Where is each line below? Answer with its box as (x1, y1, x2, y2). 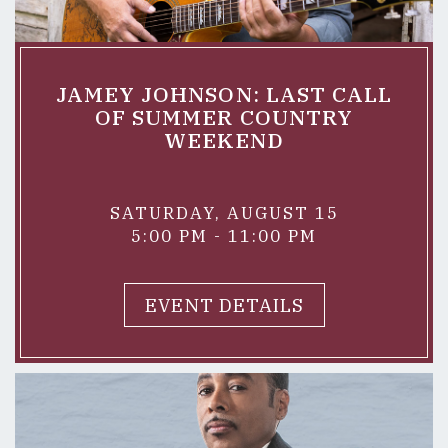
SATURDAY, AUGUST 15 (109, 202, 339, 224)
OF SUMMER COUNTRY (94, 103, 354, 131)
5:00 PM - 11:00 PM (131, 225, 317, 247)
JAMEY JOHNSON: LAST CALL (55, 80, 393, 108)
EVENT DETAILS (144, 293, 304, 317)
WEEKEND (163, 126, 285, 154)
